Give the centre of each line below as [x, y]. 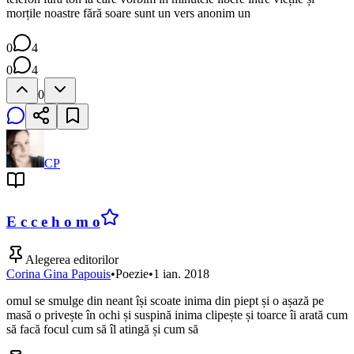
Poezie [132, 274]
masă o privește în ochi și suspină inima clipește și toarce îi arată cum [177, 315]
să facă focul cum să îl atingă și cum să [102, 330]
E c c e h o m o [53, 221]
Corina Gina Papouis [58, 274]
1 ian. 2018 [181, 274]
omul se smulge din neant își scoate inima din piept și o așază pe [165, 301]
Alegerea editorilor [72, 260]
